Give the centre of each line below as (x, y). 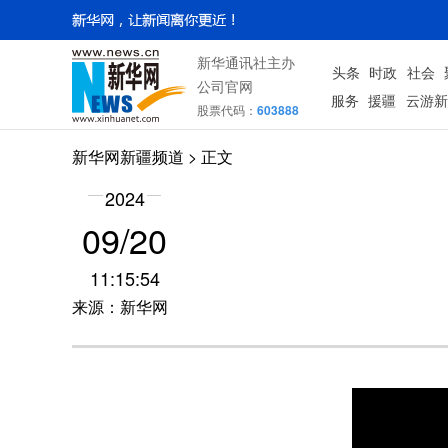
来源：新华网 (120, 306)
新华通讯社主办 (246, 62)
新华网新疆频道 (128, 156)
